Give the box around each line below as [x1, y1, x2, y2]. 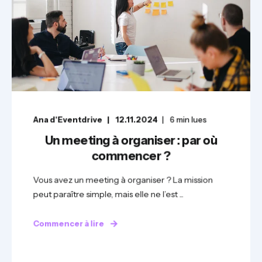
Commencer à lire [33, 218, 105, 229]
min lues [176, 115, 207, 125]
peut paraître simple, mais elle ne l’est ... [33, 188, 184, 200]
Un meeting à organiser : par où [44, 133, 218, 148]
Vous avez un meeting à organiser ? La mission [33, 174, 213, 185]
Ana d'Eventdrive [33, 115, 102, 125]
